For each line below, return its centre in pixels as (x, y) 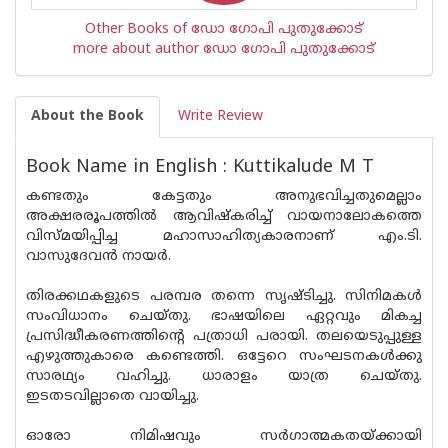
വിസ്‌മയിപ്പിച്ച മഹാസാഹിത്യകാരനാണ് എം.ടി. (224, 236)
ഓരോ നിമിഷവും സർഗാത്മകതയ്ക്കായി (224, 436)
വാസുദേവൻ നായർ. (98, 256)
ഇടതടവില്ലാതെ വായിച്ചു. (112, 396)
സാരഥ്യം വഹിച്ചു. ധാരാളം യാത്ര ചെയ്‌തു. (224, 376)
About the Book (87, 116)
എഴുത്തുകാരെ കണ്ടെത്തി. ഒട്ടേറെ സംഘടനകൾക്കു (224, 356)
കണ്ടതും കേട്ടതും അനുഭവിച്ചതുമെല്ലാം (224, 196)
